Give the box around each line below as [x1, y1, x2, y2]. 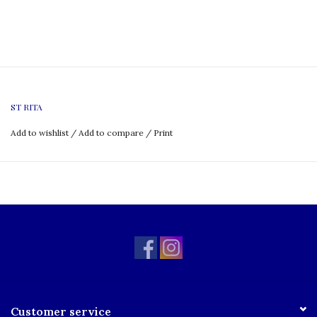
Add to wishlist [11, 127, 69, 138]
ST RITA [11, 100, 42, 113]
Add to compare [79, 127, 146, 138]
